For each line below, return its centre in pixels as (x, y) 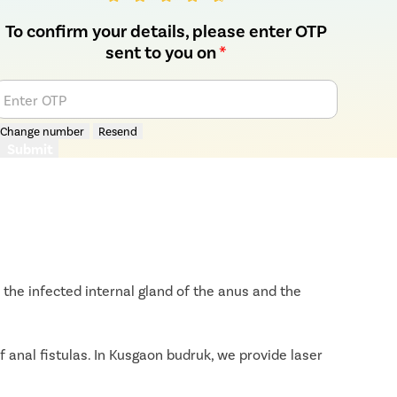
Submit (31, 148)
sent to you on (163, 51)
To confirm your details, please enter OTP (167, 30)
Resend (118, 131)
